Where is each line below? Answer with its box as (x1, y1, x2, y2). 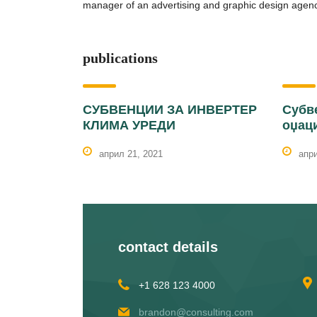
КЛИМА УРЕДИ (83, 118, 175, 132)
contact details (118, 239, 218, 255)
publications (83, 50, 158, 66)
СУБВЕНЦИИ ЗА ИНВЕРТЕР (83, 103, 257, 117)
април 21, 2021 (99, 149, 163, 159)
